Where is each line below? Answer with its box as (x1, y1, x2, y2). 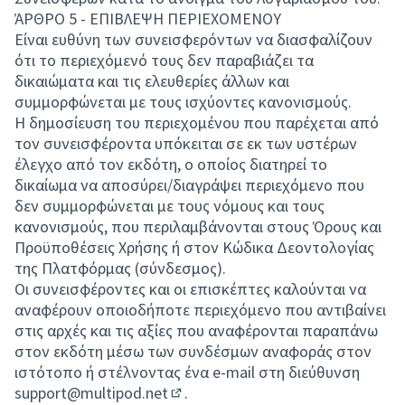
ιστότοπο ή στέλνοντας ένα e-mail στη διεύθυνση (14, 362, 360, 382)
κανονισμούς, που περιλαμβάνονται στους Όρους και (14, 216, 381, 237)
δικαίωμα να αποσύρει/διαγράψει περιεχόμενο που (14, 174, 364, 195)
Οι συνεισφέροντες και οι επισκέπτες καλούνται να (14, 278, 366, 299)
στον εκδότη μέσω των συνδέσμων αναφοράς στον (14, 341, 372, 362)
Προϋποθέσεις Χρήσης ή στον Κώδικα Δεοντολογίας (14, 237, 374, 258)
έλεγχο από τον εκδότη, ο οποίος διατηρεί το (14, 154, 327, 174)
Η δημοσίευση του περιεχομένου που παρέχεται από (14, 112, 379, 133)
